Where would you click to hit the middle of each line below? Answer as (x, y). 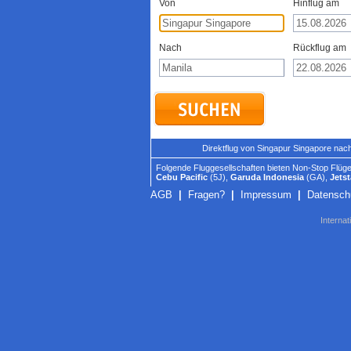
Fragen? (206, 195)
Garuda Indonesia (267, 177)
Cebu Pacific (182, 177)
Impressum (266, 195)
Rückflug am (320, 48)
